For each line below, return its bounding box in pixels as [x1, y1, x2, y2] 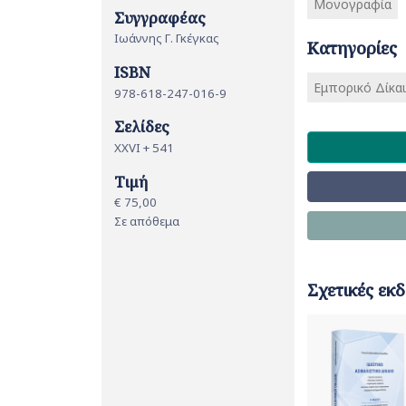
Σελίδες [114, 116, 169, 138]
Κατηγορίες [307, 36, 397, 59]
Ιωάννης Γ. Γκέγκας [114, 30, 219, 47]
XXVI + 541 [114, 139, 174, 156]
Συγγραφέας [114, 6, 206, 28]
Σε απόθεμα [114, 212, 179, 229]
